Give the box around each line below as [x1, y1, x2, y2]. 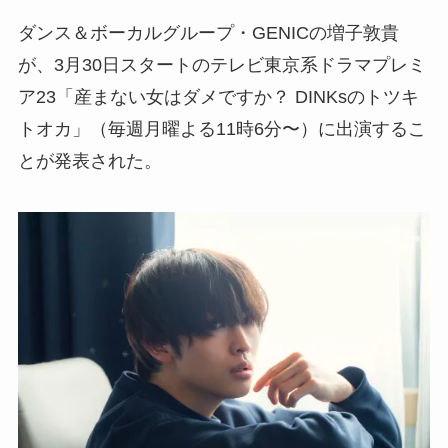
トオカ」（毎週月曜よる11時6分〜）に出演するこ [17, 118, 426, 139]
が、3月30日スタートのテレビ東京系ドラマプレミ [17, 54, 426, 75]
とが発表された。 [17, 150, 162, 171]
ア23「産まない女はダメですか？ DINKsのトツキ [17, 86, 419, 107]
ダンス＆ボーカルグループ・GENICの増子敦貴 [17, 22, 399, 43]
